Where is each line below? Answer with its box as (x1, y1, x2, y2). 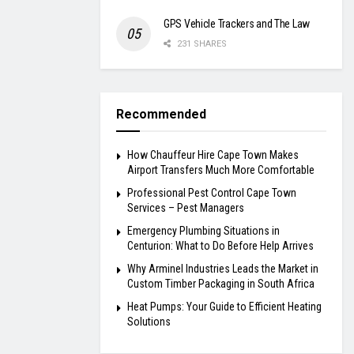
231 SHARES (175, 39, 227, 50)
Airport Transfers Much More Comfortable (127, 164, 314, 177)
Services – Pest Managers (127, 201, 244, 215)
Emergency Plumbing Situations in (127, 224, 280, 238)
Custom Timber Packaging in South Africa (127, 277, 314, 291)
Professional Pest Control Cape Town (127, 186, 296, 200)
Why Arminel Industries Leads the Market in (127, 262, 318, 276)
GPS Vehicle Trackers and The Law (164, 17, 311, 31)
